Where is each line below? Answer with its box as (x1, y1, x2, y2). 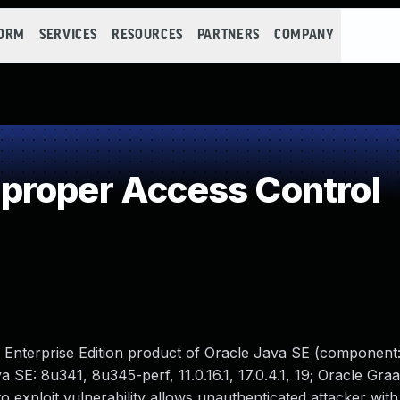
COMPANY (273, 28, 335, 43)
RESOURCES (112, 28, 183, 43)
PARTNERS (196, 28, 260, 43)
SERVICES (38, 28, 98, 43)
